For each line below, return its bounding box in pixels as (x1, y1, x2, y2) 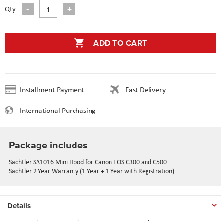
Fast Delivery (125, 84, 166, 95)
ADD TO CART (93, 37, 147, 49)
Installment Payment (20, 84, 93, 95)
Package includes (9, 137, 88, 152)
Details (7, 200, 31, 211)
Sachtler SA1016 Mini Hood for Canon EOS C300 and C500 (9, 157, 167, 166)
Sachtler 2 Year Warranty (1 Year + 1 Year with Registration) (9, 166, 174, 175)
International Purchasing (20, 105, 105, 115)
